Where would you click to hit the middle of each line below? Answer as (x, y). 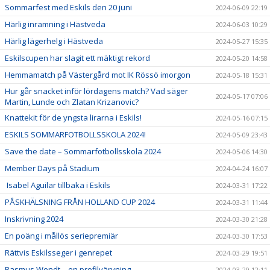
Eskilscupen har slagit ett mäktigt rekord (77, 58)
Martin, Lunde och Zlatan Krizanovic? (72, 102)
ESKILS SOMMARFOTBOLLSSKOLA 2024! (75, 134)
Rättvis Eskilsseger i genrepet (58, 253)
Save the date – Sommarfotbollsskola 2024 (83, 151)
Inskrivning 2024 (34, 219)
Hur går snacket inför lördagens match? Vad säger (96, 91)
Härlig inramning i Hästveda (55, 24)
